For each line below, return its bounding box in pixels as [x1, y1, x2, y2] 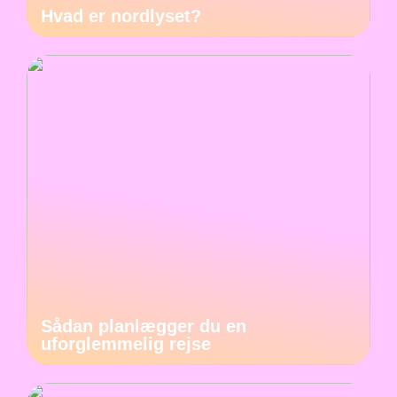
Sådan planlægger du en [41, 316, 246, 337]
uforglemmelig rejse [41, 334, 211, 354]
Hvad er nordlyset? [41, 6, 201, 27]
